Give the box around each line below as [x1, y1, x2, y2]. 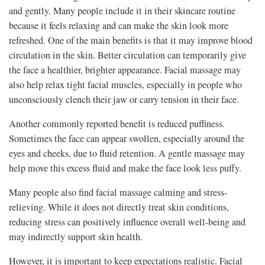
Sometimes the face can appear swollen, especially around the [9, 132, 244, 146]
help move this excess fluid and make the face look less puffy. [9, 161, 241, 175]
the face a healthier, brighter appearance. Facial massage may [9, 63, 241, 77]
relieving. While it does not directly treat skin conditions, [9, 201, 229, 214]
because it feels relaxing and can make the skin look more [9, 19, 228, 33]
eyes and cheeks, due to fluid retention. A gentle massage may [9, 147, 245, 160]
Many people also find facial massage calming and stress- [9, 186, 227, 199]
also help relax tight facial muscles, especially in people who [9, 78, 242, 92]
